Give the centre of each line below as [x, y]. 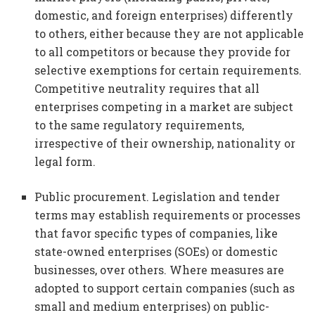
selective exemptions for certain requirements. [168, 70]
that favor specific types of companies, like [156, 233]
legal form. [65, 161]
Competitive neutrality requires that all [147, 88]
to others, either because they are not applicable [169, 33]
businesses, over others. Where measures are [160, 269]
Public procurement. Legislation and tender [157, 196]
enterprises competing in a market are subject [164, 106]
